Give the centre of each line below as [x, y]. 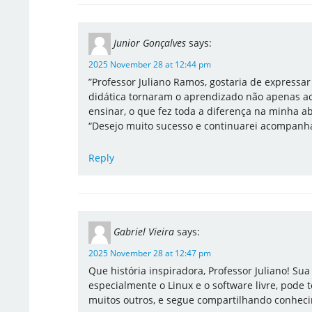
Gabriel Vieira [143, 231]
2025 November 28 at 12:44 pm [149, 64]
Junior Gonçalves [149, 42]
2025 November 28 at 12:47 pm [149, 253]
